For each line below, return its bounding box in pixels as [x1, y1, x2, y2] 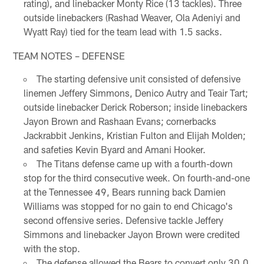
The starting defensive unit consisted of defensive [36, 72, 240, 84]
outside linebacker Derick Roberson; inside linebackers [23, 101, 247, 113]
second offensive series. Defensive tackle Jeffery [23, 214, 223, 226]
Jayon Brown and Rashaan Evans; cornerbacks [23, 115, 216, 127]
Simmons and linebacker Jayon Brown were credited [23, 228, 240, 240]
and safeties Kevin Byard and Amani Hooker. [23, 143, 206, 155]
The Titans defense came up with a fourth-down [36, 157, 233, 169]
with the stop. [23, 242, 80, 254]
